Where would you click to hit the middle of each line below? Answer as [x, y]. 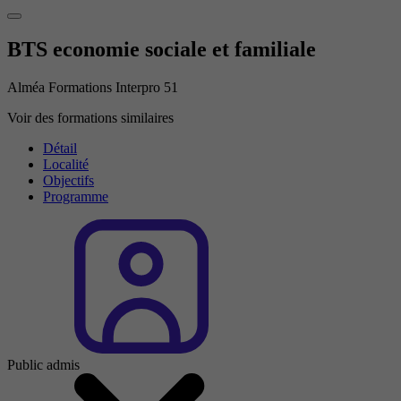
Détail [60, 148]
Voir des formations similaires [90, 117]
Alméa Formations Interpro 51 [93, 87]
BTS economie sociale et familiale [162, 50]
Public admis [43, 364]
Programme [76, 196]
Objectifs [68, 180]
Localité [66, 164]
